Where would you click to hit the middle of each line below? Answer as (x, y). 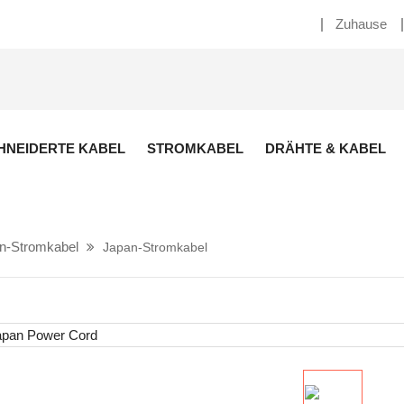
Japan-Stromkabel (155, 247)
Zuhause (361, 24)
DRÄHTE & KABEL (326, 148)
